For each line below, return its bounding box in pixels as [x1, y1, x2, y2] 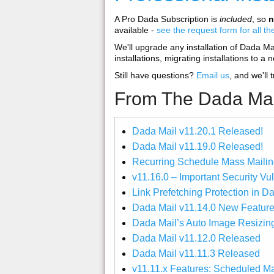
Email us [196, 70, 229, 81]
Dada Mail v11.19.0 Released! [131, 141, 263, 152]
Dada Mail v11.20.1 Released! [131, 126, 263, 137]
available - [114, 25, 157, 35]
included [220, 14, 252, 24]
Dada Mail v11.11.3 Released [131, 248, 260, 259]
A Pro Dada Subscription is [114, 14, 220, 24]
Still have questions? [114, 70, 196, 81]
